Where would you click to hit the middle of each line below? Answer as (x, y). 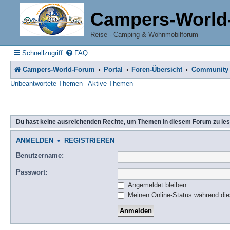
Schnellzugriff (42, 53)
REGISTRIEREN (89, 140)
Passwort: (32, 172)
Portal (113, 69)
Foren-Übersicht (157, 69)
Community (210, 69)
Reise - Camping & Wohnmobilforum (144, 35)
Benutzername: (40, 156)
